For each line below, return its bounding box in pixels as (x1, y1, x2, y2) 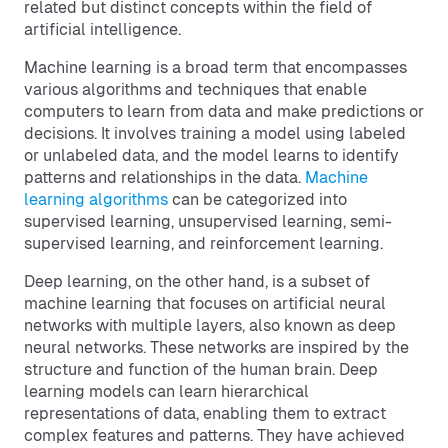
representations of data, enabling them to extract (24, 404, 386, 423)
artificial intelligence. (24, 20, 181, 39)
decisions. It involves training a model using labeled (24, 124, 406, 143)
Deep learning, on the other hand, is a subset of (24, 272, 370, 291)
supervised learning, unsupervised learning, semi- (24, 212, 392, 231)
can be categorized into (168, 190, 347, 209)
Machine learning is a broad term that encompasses (24, 58, 407, 77)
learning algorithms (24, 190, 168, 209)
